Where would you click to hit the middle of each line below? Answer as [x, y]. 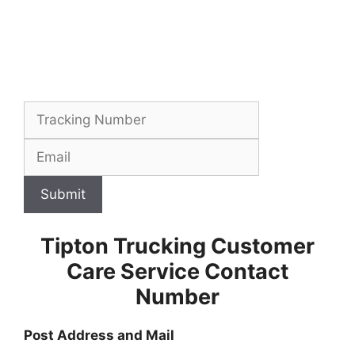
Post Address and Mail [99, 335]
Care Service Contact [177, 271]
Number [177, 296]
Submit [63, 194]
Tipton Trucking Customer [177, 246]
